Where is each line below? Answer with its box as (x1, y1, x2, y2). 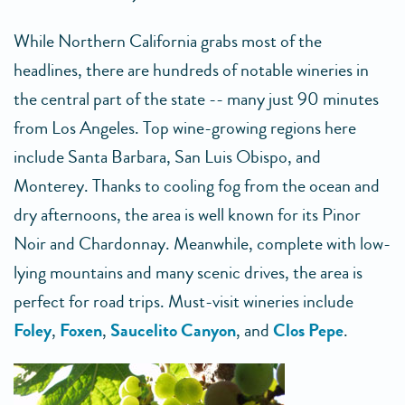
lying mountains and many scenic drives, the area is (14, 259, 363, 286)
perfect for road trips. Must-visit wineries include (14, 288, 353, 315)
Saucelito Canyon (110, 317, 236, 344)
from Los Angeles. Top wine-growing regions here (14, 115, 356, 141)
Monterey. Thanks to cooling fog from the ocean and (14, 173, 380, 199)
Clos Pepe (273, 317, 344, 344)
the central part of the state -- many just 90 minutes (14, 86, 379, 112)
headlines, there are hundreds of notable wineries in (14, 57, 369, 83)
